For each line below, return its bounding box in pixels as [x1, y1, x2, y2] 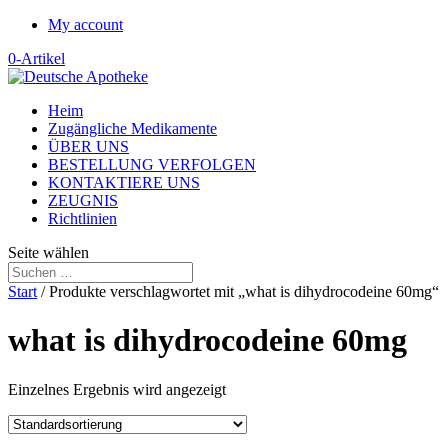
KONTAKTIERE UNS [48, 174, 200, 191]
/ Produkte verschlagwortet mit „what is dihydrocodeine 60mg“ [37, 283, 439, 300]
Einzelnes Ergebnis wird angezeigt [8, 380, 226, 398]
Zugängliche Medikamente [48, 120, 217, 137]
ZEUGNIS [48, 192, 118, 209]
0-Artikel [8, 50, 65, 67]
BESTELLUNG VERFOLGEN [48, 156, 256, 173]
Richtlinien [48, 210, 117, 227]
